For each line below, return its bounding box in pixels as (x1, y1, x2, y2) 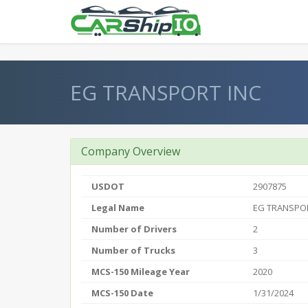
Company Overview (81, 144, 180, 159)
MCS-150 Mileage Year (91, 265, 190, 278)
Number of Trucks (91, 244, 175, 256)
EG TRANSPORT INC (70, 78, 261, 107)
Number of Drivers (91, 223, 177, 235)
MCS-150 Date (91, 287, 153, 299)
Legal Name (91, 201, 144, 214)
